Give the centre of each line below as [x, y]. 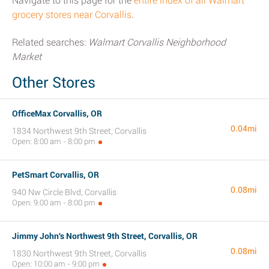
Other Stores [54, 83]
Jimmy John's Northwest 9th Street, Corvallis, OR [105, 236]
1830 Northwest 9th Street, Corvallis [79, 253]
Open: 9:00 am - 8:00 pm [54, 203]
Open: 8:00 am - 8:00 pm [54, 141]
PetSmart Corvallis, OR [56, 175]
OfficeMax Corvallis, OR [57, 113]
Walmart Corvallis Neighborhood [157, 42]
